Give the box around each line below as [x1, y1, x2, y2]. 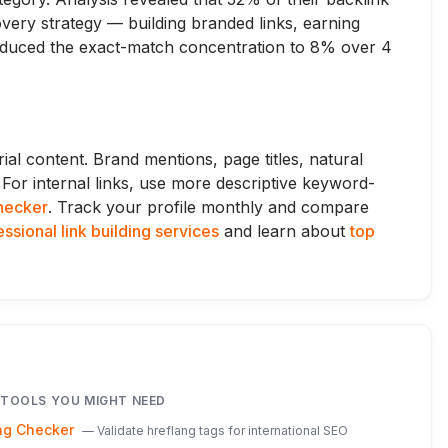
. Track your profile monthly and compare [48, 197, 369, 217]
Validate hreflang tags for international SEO [97, 423, 348, 438]
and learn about [219, 221, 350, 241]
